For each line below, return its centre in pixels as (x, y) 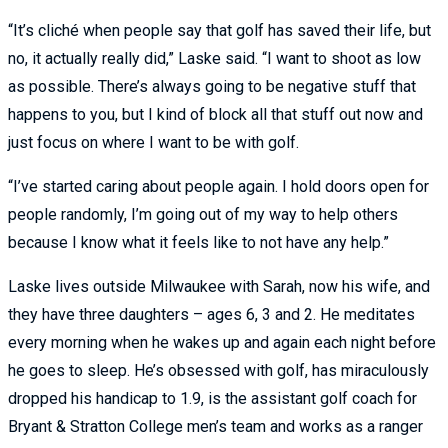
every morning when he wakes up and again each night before (222, 342)
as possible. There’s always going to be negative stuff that (212, 86)
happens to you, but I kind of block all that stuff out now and (215, 114)
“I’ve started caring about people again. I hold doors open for (218, 186)
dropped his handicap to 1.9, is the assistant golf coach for (212, 398)
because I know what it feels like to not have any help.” (198, 242)
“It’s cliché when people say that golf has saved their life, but (219, 30)
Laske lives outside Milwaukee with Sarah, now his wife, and (219, 286)
